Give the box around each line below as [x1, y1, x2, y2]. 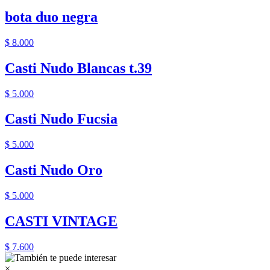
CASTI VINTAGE [5, 213, 118, 230]
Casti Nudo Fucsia [5, 111, 118, 127]
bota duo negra [5, 8, 98, 25]
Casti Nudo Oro [5, 162, 102, 178]
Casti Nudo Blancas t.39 [5, 60, 152, 76]
